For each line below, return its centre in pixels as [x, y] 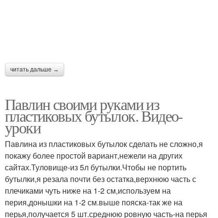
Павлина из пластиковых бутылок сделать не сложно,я [104, 144]
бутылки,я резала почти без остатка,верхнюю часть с [100, 179]
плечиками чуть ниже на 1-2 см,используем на [88, 191]
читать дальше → [35, 70]
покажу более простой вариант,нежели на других [94, 155]
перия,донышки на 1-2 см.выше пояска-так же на [94, 202]
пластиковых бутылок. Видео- [94, 116]
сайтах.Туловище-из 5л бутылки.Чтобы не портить [96, 167]
